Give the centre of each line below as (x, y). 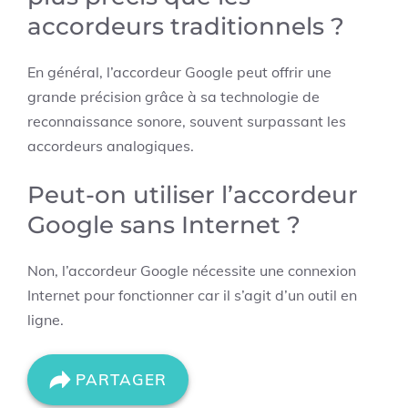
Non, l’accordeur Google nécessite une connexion (192, 270)
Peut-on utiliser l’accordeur (193, 195)
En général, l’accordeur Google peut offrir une (179, 72)
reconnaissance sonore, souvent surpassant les (187, 121)
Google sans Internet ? (164, 225)
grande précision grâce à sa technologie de (173, 97)
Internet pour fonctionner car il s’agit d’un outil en (192, 295)
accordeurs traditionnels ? (186, 26)
